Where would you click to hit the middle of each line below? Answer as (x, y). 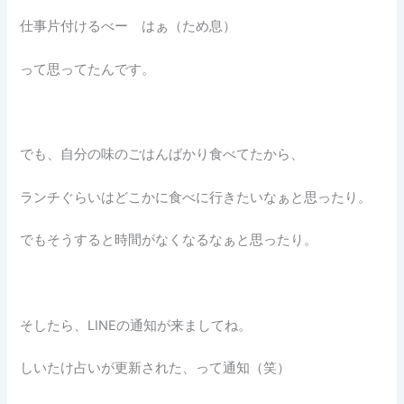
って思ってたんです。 (88, 69)
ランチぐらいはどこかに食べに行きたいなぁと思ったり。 (196, 197)
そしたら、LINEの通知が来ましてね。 (136, 325)
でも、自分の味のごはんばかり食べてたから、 (162, 155)
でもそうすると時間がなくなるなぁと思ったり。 (169, 240)
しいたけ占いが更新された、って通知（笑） (156, 368)
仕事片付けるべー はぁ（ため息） (129, 27)
